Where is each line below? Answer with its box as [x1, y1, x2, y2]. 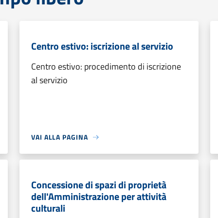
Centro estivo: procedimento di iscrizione [31, 60, 181, 73]
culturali [31, 200, 65, 216]
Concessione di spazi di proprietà [31, 177, 166, 192]
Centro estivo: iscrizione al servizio [31, 38, 173, 54]
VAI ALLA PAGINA [31, 132, 88, 142]
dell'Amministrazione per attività [31, 189, 166, 204]
